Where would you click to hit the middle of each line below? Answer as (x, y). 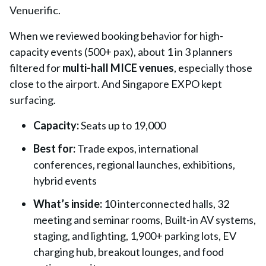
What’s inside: (68, 204)
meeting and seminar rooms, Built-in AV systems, (145, 220)
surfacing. (33, 100)
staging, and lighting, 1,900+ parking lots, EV (135, 236)
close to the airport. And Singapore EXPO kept (116, 84)
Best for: (54, 148)
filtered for (36, 68)
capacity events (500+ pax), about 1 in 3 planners (121, 52)
